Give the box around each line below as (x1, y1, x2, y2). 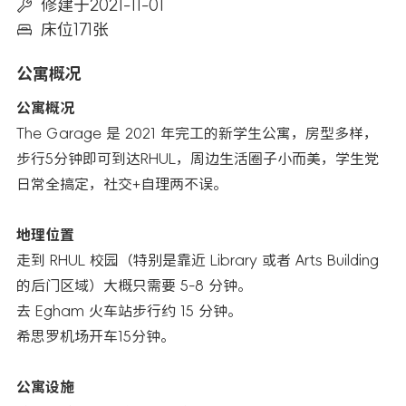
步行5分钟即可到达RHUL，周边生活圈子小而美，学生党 (16, 151, 379, 166)
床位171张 (41, 21, 109, 38)
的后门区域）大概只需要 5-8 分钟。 (16, 278, 252, 293)
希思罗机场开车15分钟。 (16, 329, 175, 343)
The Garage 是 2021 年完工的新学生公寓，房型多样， (16, 126, 378, 140)
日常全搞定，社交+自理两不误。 (16, 177, 227, 191)
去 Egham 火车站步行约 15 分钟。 (16, 304, 242, 318)
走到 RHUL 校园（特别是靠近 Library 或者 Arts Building (16, 253, 379, 267)
